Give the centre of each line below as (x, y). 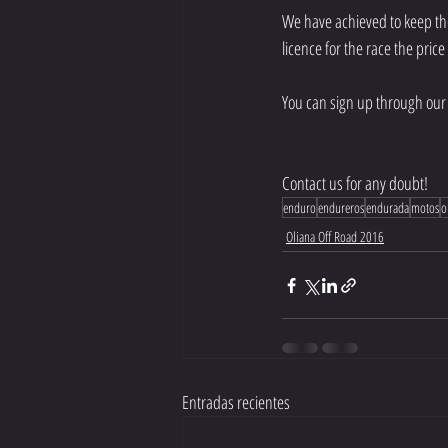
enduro (299, 207)
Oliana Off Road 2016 (335, 236)
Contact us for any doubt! (355, 183)
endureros (341, 207)
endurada (387, 207)
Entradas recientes (236, 402)
